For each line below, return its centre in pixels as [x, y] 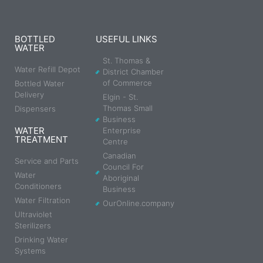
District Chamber [134, 72]
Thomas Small [128, 108]
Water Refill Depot [48, 70]
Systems [30, 251]
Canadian [120, 156]
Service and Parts [47, 161]
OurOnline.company [139, 203]
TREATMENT [41, 140]
